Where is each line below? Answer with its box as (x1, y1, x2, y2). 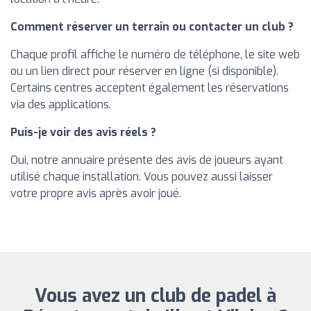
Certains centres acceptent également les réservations (10, 81, 289, 96)
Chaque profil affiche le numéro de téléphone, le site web (10, 47, 300, 62)
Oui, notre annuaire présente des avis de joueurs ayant (10, 153, 283, 168)
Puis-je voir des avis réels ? (10, 125, 156, 140)
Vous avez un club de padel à (35, 284, 276, 309)
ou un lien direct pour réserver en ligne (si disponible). (10, 64, 278, 79)
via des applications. (10, 97, 111, 112)
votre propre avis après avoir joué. (10, 186, 181, 201)
